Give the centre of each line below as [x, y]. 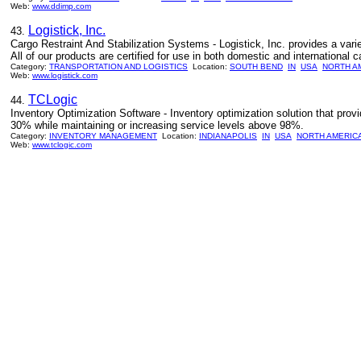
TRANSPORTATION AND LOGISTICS [118, 66]
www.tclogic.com [62, 145]
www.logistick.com [65, 75]
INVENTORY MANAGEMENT [103, 136]
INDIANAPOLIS [228, 136]
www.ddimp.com [62, 6]
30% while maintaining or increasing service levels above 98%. [157, 125]
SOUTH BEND [256, 66]
